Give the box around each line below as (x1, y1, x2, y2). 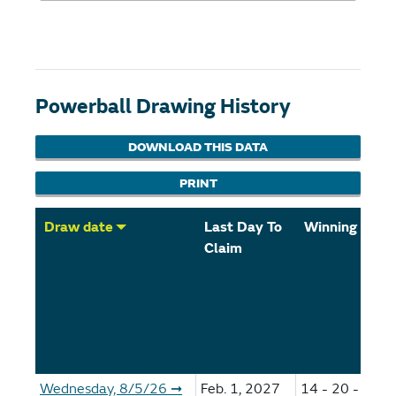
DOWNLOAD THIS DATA (128, 140, 268, 155)
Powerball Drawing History (35, 95, 290, 119)
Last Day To (204, 218, 282, 236)
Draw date (44, 218, 113, 236)
